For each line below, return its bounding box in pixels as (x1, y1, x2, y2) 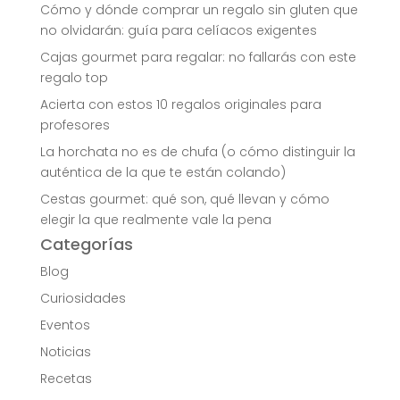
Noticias (39, 343, 91, 362)
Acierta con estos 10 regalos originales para (39, 96, 321, 114)
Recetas (39, 370, 92, 388)
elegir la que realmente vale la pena (39, 211, 271, 229)
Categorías (39, 233, 133, 256)
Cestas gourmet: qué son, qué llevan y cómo (39, 190, 329, 209)
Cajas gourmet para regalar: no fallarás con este (39, 48, 356, 67)
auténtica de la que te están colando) (39, 163, 286, 182)
